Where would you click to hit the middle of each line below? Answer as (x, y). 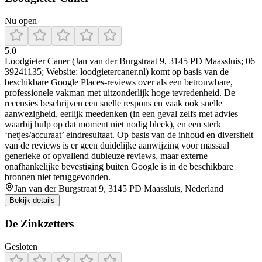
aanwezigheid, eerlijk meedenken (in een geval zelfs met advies (121, 114)
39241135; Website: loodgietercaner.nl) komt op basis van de (117, 72)
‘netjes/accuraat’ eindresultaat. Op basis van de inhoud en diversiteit (129, 135)
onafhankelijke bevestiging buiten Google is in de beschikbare (119, 167)
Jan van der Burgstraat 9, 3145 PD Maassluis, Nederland (119, 189)
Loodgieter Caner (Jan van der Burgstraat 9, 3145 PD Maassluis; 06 (130, 61)
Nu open (21, 21)
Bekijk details (32, 201)
